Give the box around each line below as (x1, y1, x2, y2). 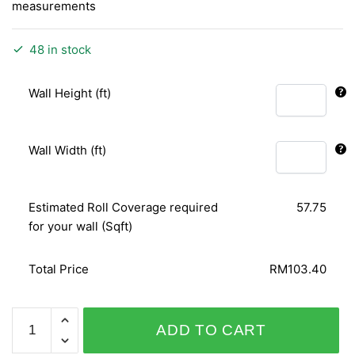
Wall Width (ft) (29, 142, 107, 158)
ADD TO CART (156, 321, 266, 338)
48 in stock (29, 41, 91, 57)
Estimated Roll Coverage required (29, 199, 219, 215)
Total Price (29, 261, 90, 277)
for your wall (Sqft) (29, 218, 133, 234)
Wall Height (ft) (29, 85, 112, 101)
